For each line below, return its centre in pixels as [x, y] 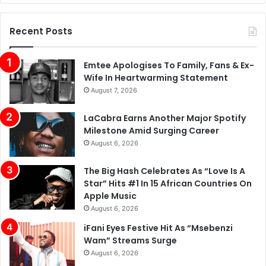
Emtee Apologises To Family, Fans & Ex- [169, 66]
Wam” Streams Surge [130, 241]
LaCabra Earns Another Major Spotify [165, 118]
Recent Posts [41, 31]
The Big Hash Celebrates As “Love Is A [164, 171]
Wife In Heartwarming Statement [156, 78]
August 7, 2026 [114, 91]
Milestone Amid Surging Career [151, 131]
